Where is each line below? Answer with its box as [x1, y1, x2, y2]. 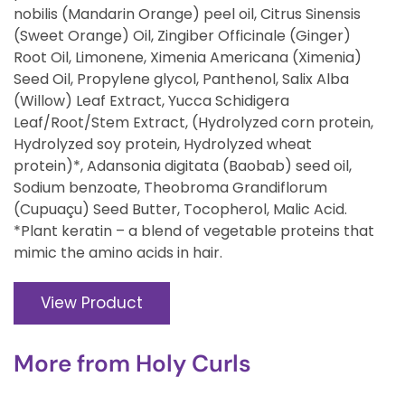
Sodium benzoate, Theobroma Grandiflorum [14, 176, 327, 198]
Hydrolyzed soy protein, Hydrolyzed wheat [14, 133, 312, 155]
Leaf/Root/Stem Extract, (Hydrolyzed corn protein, [14, 111, 373, 133]
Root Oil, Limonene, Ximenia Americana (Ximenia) [14, 46, 362, 68]
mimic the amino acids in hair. [14, 241, 222, 263]
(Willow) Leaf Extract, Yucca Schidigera [14, 89, 289, 111]
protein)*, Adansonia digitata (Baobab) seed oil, [14, 155, 352, 176]
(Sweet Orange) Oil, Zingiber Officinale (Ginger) [14, 24, 351, 46]
